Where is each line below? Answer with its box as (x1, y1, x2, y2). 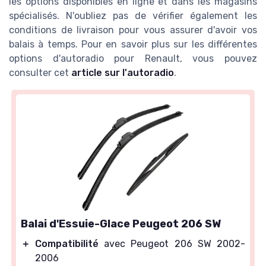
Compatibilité (35, 238, 99, 250)
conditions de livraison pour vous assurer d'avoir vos (9, 24, 257, 36)
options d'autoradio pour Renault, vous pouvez (9, 53, 257, 65)
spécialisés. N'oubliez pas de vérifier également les (9, 10, 257, 22)
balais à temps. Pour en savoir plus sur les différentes (9, 39, 257, 50)
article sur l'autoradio (71, 67, 174, 79)
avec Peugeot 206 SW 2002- (99, 238, 245, 250)
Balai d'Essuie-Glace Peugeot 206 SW (21, 217, 221, 231)
